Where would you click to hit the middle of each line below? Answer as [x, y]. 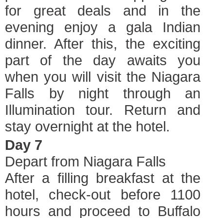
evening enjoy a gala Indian [103, 27]
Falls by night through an [103, 93]
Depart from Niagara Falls [85, 161]
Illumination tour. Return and [103, 110]
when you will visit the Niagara [103, 77]
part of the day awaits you [103, 60]
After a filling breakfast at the [103, 178]
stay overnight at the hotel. [87, 126]
